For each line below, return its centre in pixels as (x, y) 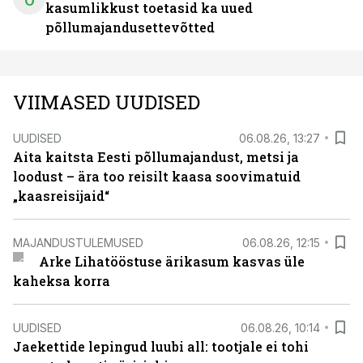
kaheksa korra (62, 281)
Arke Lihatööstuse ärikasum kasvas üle (171, 261)
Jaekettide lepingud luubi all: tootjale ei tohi (161, 346)
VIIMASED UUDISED (107, 102)
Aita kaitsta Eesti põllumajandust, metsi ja (156, 157)
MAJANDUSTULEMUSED (78, 242)
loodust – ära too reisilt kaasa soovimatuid (157, 176)
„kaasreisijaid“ (61, 196)
